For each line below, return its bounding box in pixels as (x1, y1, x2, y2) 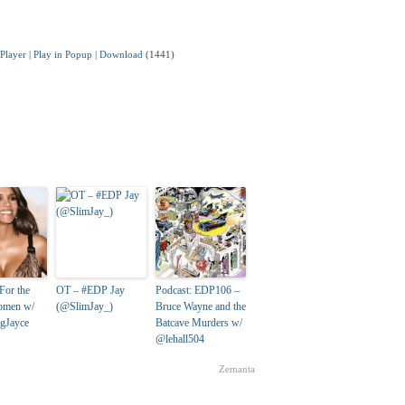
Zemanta (219, 363, 255, 375)
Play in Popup (33, 50, 92, 61)
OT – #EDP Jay (56, 284, 125, 297)
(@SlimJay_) (56, 300, 113, 314)
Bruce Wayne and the (155, 300, 246, 314)
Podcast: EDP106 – (155, 284, 240, 297)
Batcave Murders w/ (155, 316, 242, 330)
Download (99, 50, 143, 61)
